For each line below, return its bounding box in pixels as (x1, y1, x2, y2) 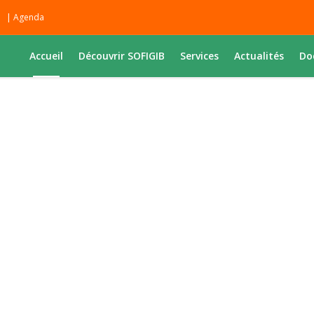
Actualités (234, 49, 284, 62)
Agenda (13, 11, 44, 23)
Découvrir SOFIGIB (78, 49, 165, 62)
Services (180, 49, 219, 62)
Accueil (29, 49, 63, 62)
